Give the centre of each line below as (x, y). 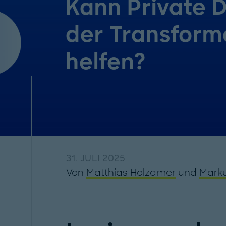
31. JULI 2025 (96, 158)
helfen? (106, 62)
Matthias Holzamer (131, 173)
